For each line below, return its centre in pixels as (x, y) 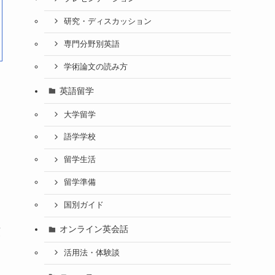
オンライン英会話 (94, 229)
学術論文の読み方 (95, 67)
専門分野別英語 (91, 44)
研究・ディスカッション (107, 21)
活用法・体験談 (91, 253)
